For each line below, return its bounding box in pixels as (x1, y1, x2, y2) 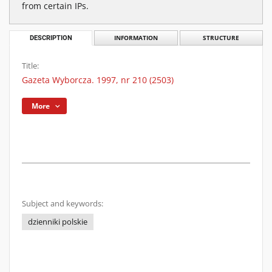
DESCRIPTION (29, 34, 72, 42)
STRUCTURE (203, 34, 240, 42)
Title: (22, 61, 39, 71)
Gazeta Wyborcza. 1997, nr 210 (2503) (22, 74, 174, 86)
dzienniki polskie (28, 217, 87, 227)
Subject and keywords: (22, 199, 103, 209)
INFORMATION (114, 34, 158, 42)
